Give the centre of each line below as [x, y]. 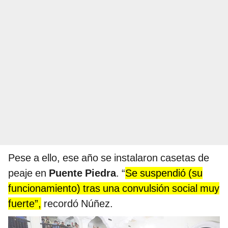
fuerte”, [25, 204]
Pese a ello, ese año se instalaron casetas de [109, 158]
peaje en [28, 173]
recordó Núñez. [77, 204]
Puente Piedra [82, 173]
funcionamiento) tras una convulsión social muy [114, 189]
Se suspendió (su [164, 173]
